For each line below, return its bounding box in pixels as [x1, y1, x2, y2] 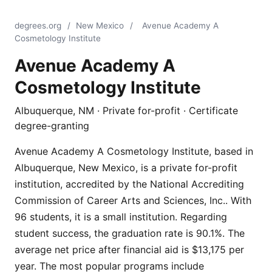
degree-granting [15, 120, 89, 132]
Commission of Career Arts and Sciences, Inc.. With [15, 194, 251, 206]
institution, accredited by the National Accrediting [15, 178, 244, 190]
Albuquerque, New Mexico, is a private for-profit [15, 161, 237, 174]
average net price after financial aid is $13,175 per [15, 243, 244, 256]
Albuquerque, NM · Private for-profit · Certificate [15, 104, 238, 117]
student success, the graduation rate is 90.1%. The [15, 227, 245, 239]
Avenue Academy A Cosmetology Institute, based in [15, 145, 253, 157]
